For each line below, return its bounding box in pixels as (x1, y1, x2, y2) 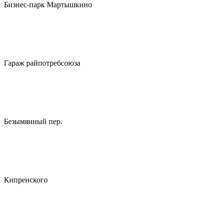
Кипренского (4, 176, 48, 184)
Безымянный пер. (4, 117, 62, 126)
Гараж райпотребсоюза (4, 59, 80, 67)
